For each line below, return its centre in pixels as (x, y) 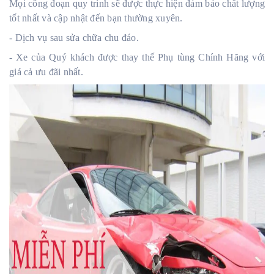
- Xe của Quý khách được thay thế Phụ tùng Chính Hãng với (137, 57)
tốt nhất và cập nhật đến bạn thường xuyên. (96, 18)
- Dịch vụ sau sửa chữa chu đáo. (74, 37)
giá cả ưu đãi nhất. (46, 72)
